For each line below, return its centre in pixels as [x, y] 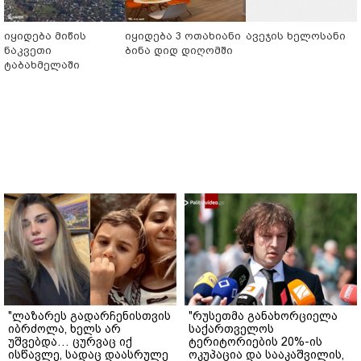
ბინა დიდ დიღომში [179, 50]
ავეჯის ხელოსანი [296, 35]
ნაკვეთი [28, 50]
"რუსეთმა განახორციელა [263, 315]
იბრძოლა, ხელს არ [64, 328]
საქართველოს [231, 328]
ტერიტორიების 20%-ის [255, 341]
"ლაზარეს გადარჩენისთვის [89, 315]
